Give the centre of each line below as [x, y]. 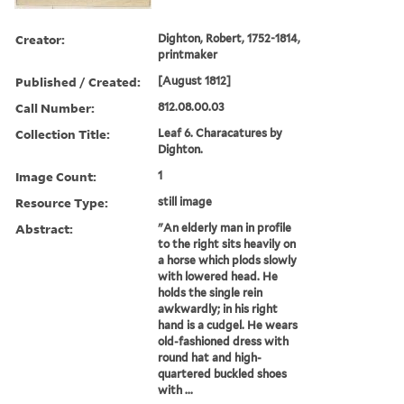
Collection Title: [63, 133]
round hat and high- [210, 357]
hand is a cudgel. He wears [228, 325]
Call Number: [55, 107]
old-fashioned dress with [224, 341]
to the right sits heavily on [227, 243]
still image [185, 201]
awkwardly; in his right [218, 308]
